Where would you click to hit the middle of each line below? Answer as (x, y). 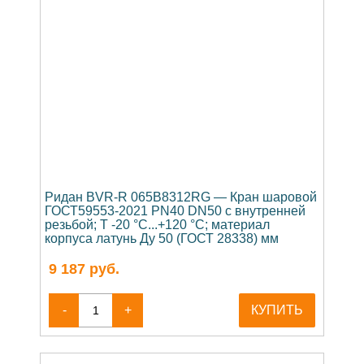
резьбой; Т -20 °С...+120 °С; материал (157, 224)
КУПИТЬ (277, 310)
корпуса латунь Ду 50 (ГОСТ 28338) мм (162, 238)
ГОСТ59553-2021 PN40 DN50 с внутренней (175, 210)
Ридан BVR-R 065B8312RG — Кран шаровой (181, 197)
